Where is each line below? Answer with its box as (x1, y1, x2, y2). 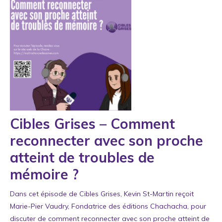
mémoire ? (10, 165, 79, 183)
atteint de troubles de (10, 148, 155, 166)
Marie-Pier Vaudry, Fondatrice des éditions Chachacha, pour (10, 201, 206, 211)
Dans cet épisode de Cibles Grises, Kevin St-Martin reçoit (10, 189, 194, 198)
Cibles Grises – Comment (10, 114, 175, 132)
